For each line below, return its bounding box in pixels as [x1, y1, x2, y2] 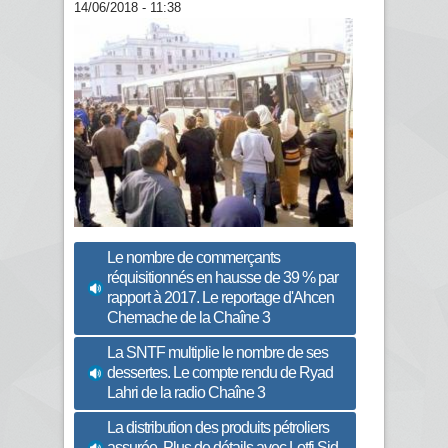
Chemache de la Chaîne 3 [107, 309, 270, 327]
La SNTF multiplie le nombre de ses [107, 344, 328, 362]
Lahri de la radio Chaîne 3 [107, 384, 265, 402]
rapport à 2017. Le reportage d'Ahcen [107, 289, 334, 307]
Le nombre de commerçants [107, 249, 280, 267]
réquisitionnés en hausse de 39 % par [107, 269, 338, 287]
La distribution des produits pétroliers [107, 419, 329, 437]
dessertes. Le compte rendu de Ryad [107, 364, 333, 382]
